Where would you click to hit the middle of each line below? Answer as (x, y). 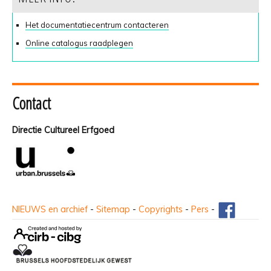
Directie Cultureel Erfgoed (63, 130)
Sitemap (113, 210)
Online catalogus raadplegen (80, 43)
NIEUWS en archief (50, 210)
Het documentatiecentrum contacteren (97, 24)
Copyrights (161, 210)
